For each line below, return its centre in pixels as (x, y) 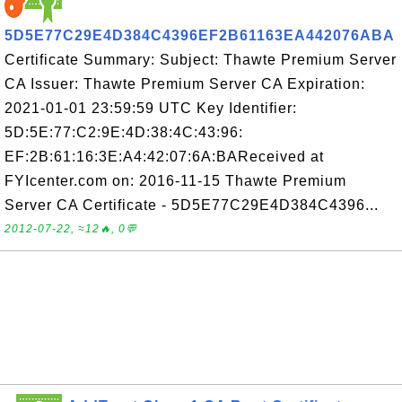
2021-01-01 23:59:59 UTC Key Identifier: (151, 108)
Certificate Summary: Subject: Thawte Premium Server (201, 60)
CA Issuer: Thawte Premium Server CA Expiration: (185, 84)
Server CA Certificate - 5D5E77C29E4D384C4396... (192, 205)
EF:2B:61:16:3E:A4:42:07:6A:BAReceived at (164, 157)
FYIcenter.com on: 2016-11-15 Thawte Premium (175, 181)
